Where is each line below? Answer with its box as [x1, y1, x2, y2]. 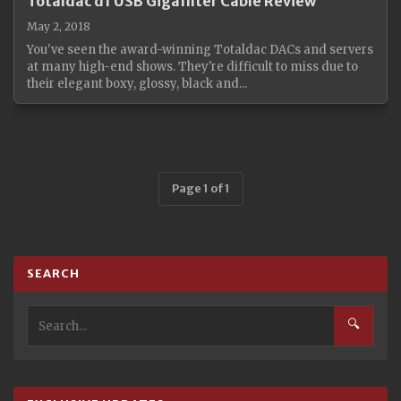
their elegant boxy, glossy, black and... [27, 76, 247, 91]
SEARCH [27, 266, 80, 281]
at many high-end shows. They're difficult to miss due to [27, 59, 358, 74]
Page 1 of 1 [171, 181, 230, 196]
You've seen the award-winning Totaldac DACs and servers [27, 42, 373, 57]
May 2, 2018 [27, 20, 90, 33]
